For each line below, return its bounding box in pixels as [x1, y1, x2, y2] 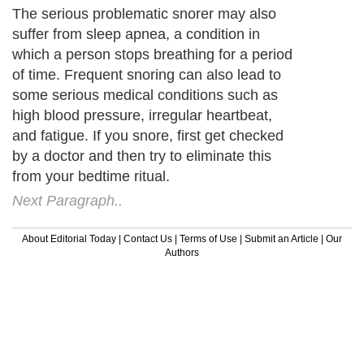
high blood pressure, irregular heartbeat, [12, 106, 272, 123]
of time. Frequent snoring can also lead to [12, 66, 281, 83]
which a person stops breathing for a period [12, 45, 292, 63]
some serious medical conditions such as [12, 86, 278, 103]
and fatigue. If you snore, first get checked [12, 127, 284, 144]
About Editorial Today [22, 232, 116, 245]
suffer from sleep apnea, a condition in [12, 25, 260, 42]
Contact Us [123, 232, 172, 245]
